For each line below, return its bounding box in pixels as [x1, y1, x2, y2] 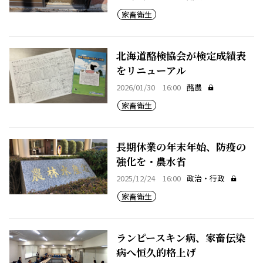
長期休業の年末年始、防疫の [116, 139, 246, 154]
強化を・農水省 [116, 153, 186, 168]
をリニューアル [116, 63, 186, 78]
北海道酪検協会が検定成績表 [116, 48, 246, 63]
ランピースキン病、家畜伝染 [116, 230, 245, 245]
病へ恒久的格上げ [116, 244, 196, 259]
